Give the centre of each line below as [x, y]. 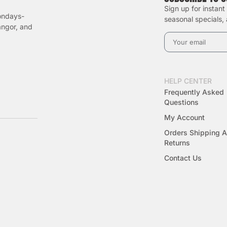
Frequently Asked [194, 92]
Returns [177, 142]
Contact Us [183, 158]
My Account [184, 117]
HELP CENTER [188, 81]
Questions [181, 102]
